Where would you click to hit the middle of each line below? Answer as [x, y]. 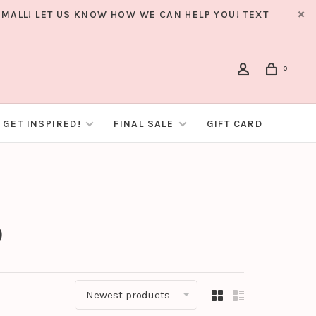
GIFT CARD [235, 124]
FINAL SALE [145, 124]
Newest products [128, 295]
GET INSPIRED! [42, 124]
